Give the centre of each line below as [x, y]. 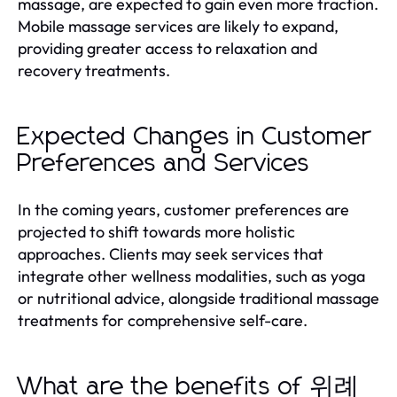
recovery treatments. [94, 70]
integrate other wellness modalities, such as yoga [191, 276]
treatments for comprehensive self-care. [163, 320]
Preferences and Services [164, 163]
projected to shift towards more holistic [156, 231]
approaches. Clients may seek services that [171, 253]
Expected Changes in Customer [195, 137]
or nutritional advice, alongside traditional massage [198, 298]
